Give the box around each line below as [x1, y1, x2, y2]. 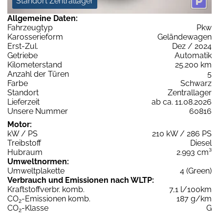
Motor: [7, 120, 32, 130]
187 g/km [176, 194, 212, 204]
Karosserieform [7, 32, 63, 42]
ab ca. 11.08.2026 [152, 97, 212, 107]
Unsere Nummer [7, 107, 68, 116]
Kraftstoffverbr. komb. [7, 185, 85, 195]
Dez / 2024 [172, 42, 212, 51]
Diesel [190, 138, 212, 148]
